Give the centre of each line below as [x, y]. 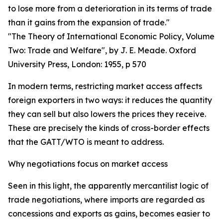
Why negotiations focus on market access [88, 164]
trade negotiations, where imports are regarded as [106, 200]
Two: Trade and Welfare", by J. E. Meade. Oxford [102, 50]
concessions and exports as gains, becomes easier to [109, 214]
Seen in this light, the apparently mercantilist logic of [108, 186]
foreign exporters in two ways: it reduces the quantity [110, 100]
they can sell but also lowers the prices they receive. [107, 114]
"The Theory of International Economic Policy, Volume [111, 36]
